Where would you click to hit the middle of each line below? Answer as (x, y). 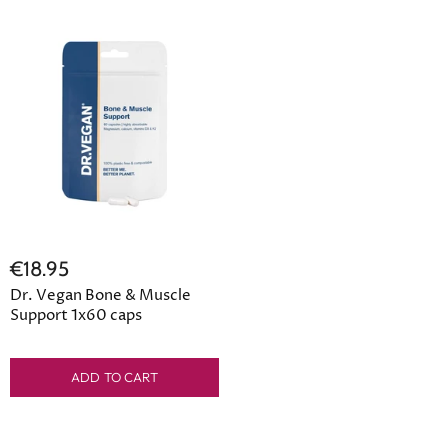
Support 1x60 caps (76, 315)
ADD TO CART (114, 377)
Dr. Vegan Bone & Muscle (100, 295)
